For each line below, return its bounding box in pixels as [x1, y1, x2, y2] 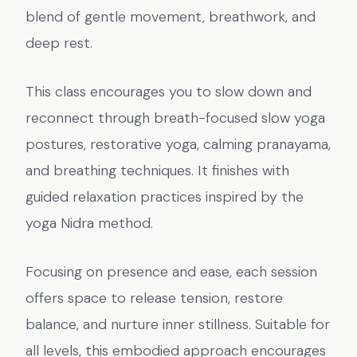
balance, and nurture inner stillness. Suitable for [25, 315, 330, 334]
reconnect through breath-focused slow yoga [25, 108, 325, 127]
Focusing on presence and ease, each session [25, 262, 317, 281]
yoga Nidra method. [25, 214, 153, 233]
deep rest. [25, 33, 92, 53]
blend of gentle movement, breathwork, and [25, 7, 316, 26]
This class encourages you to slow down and [25, 82, 312, 101]
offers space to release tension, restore [25, 288, 283, 308]
